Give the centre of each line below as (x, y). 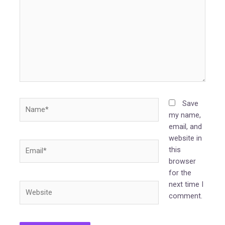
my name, (185, 115)
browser (182, 161)
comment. (185, 196)
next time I (186, 185)
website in (185, 138)
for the (180, 173)
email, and (185, 127)
